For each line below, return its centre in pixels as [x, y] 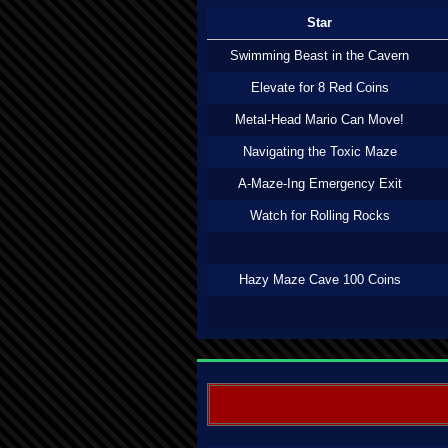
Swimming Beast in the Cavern [319, 55]
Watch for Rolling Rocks [319, 215]
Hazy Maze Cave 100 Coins [319, 279]
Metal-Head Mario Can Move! [319, 119]
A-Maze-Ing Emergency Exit [319, 183]
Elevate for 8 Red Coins [319, 87]
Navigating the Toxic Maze [319, 151]
